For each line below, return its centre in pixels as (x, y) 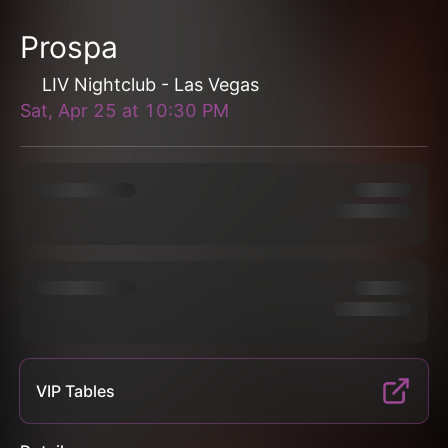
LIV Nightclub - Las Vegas (150, 84)
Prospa (69, 47)
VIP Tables (75, 391)
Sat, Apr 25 (68, 110)
